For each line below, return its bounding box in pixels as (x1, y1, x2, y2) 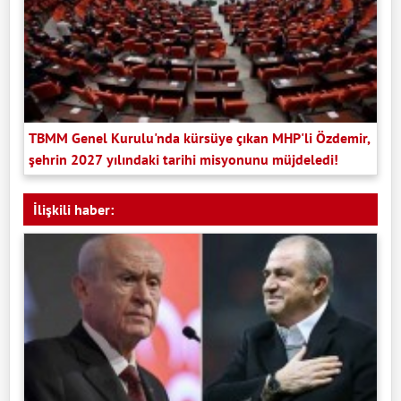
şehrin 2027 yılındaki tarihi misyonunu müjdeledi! (29, 150, 338, 169)
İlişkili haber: (33, 200, 114, 219)
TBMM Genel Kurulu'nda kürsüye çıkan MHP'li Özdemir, (29, 129, 371, 148)
